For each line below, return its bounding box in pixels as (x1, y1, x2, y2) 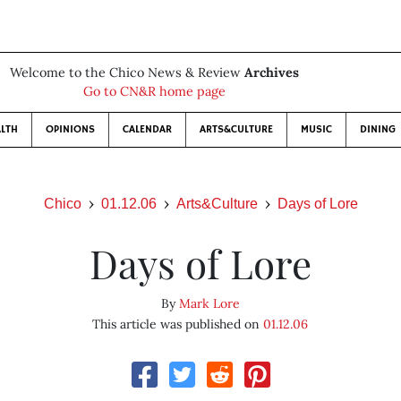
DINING (359, 123, 396, 136)
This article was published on (92, 316, 264, 332)
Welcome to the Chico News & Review (9, 64, 244, 81)
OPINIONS (45, 123, 95, 136)
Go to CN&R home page (82, 83, 226, 99)
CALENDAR (122, 123, 172, 136)
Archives (243, 64, 299, 81)
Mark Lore (178, 295, 240, 311)
